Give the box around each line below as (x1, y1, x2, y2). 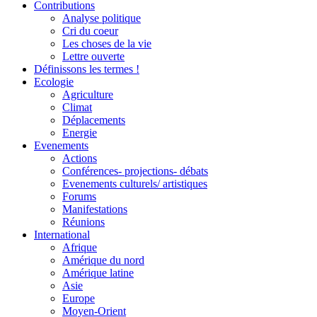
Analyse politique (62, 12, 141, 24)
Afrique (62, 241, 97, 253)
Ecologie (34, 76, 74, 88)
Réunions (62, 216, 105, 228)
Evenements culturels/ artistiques (62, 178, 207, 190)
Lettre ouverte (62, 50, 125, 62)
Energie (62, 127, 97, 139)
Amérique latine (62, 267, 134, 279)
